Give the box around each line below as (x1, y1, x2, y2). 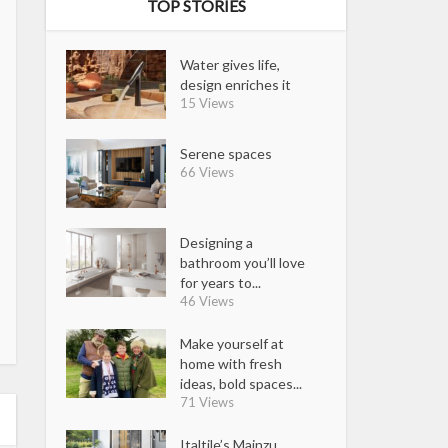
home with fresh (180, 354, 283, 372)
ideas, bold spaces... (180, 374, 303, 392)
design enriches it (180, 76, 292, 93)
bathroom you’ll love (180, 253, 306, 271)
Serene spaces (180, 144, 273, 162)
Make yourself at (180, 334, 285, 352)
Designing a (180, 233, 254, 251)
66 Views (180, 163, 235, 180)
